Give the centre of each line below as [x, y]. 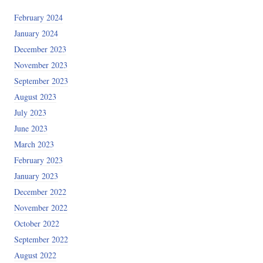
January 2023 [36, 176]
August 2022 [35, 255]
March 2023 [34, 144]
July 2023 [30, 113]
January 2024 [36, 33]
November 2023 [41, 65]
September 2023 [41, 81]
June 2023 [31, 129]
